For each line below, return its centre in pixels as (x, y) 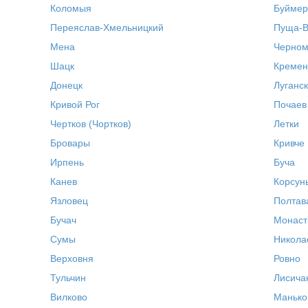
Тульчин (68, 278)
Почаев (290, 104)
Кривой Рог (75, 104)
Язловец (69, 201)
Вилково (69, 297)
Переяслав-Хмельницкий (107, 27)
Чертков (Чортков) (91, 124)
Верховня (72, 258)
